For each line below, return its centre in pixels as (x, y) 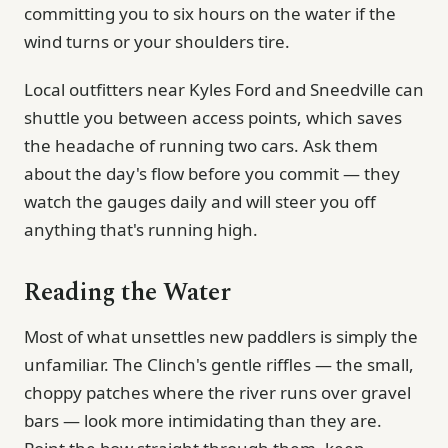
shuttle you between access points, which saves (213, 117)
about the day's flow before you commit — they (212, 173)
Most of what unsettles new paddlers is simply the (221, 336)
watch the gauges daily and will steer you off (200, 201)
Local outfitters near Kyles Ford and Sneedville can (224, 89)
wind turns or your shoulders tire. (157, 41)
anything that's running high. (141, 229)
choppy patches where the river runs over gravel (217, 392)
